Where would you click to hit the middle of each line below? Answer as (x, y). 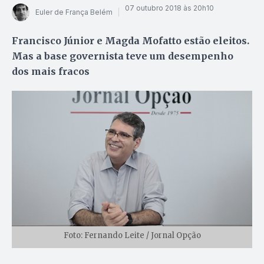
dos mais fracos (51, 71)
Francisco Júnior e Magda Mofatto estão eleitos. (131, 40)
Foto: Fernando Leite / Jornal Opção (132, 235)
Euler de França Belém (74, 12)
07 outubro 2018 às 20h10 (169, 8)
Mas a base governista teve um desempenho (123, 56)
